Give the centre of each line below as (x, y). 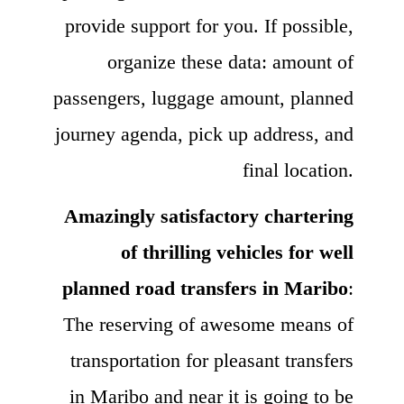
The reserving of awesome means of (208, 324)
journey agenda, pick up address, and (204, 133)
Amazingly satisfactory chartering (209, 216)
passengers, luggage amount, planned (203, 97)
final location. (298, 170)
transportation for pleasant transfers (212, 360)
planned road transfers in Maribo (205, 288)
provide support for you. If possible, (209, 25)
